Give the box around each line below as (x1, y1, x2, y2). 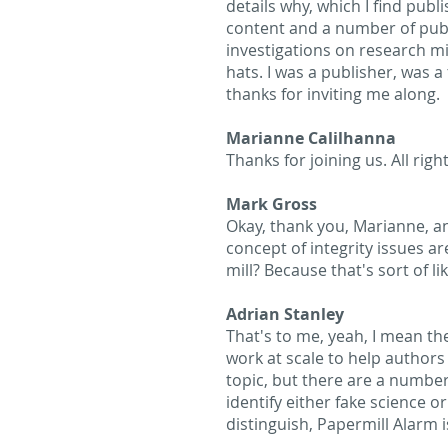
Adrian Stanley (226, 303, 344, 325)
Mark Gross (226, 193, 317, 215)
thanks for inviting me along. (226, 83, 440, 105)
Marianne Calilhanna (226, 127, 396, 149)
